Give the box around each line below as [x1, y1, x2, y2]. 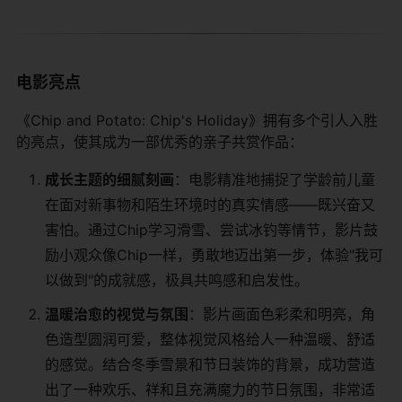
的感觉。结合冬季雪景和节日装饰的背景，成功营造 [45, 354, 375, 373]
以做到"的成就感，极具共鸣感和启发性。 [45, 270, 309, 289]
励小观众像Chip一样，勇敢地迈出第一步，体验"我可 [45, 245, 383, 264]
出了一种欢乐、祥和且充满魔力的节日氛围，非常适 [45, 380, 375, 398]
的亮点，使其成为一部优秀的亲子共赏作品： [16, 132, 303, 151]
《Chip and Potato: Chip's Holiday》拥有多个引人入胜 [16, 110, 378, 129]
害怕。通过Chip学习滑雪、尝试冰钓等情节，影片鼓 [45, 220, 378, 239]
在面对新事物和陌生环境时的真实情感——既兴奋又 [45, 195, 375, 214]
